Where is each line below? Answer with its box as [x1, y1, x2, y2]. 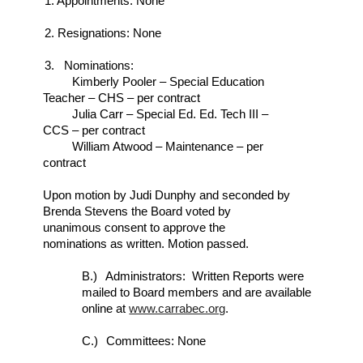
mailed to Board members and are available [82, 286, 312, 299]
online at [82, 302, 126, 315]
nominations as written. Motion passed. [43, 237, 250, 250]
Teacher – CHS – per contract [43, 92, 201, 105]
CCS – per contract [43, 124, 146, 137]
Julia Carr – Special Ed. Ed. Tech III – [69, 108, 269, 121]
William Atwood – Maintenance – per [69, 140, 264, 153]
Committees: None [103, 335, 207, 348]
